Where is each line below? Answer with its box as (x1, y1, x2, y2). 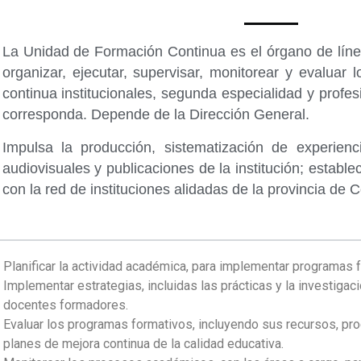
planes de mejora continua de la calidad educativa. (3, 335, 284, 351)
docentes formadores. (3, 297, 128, 313)
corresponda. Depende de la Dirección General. (2, 106, 309, 123)
